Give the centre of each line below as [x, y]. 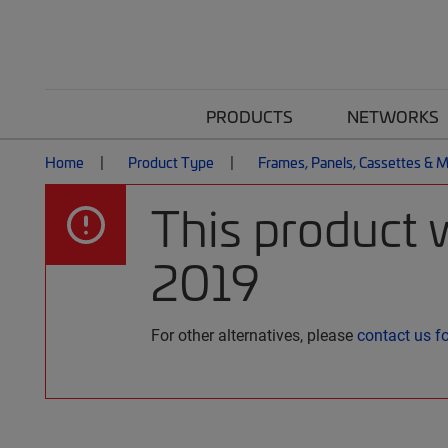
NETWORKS [393, 116]
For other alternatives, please [254, 334]
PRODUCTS [249, 116]
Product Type [171, 162]
